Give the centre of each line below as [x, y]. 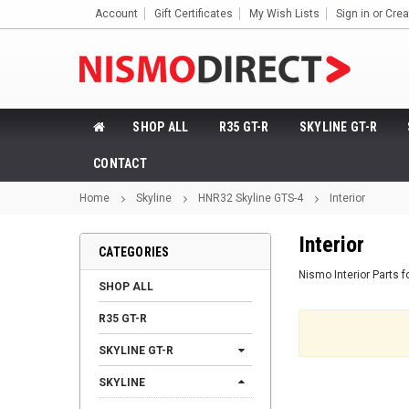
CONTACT [120, 163]
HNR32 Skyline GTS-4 [251, 198]
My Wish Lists [284, 14]
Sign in [353, 14]
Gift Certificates [194, 14]
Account [116, 14]
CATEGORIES [134, 252]
